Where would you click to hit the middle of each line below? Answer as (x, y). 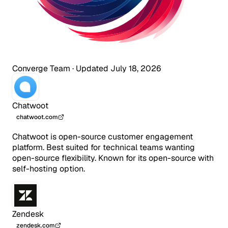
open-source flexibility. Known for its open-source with (113, 158)
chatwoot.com (37, 117)
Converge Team (41, 68)
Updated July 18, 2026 (118, 68)
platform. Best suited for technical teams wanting (104, 147)
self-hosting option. (49, 168)
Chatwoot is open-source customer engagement (103, 136)
